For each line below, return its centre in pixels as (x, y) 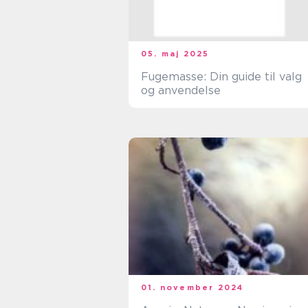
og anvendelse (181, 90)
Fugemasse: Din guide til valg (221, 77)
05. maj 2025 (175, 54)
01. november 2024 (192, 287)
